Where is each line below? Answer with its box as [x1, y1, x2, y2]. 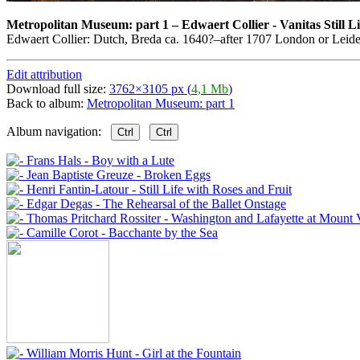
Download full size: [6, 81, 109, 96]
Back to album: [6, 96, 87, 110]
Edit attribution [6, 67, 82, 81]
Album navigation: [6, 124, 111, 138]
